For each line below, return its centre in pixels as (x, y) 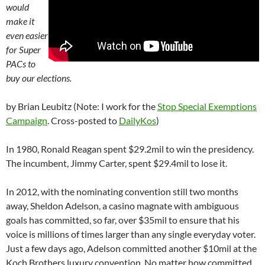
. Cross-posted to (83, 121)
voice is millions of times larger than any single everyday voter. (131, 234)
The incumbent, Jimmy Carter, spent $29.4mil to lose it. (117, 163)
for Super (23, 50)
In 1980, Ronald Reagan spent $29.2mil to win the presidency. (130, 149)
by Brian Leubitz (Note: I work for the (82, 106)
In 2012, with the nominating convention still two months (122, 192)
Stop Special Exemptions (207, 106)
